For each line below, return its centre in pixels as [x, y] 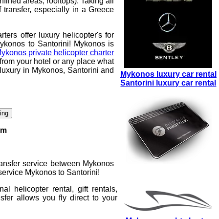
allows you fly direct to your [66, 197]
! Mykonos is [91, 44]
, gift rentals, [95, 189]
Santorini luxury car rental [168, 83]
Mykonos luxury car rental [168, 74]
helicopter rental [43, 189]
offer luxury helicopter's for [66, 35]
